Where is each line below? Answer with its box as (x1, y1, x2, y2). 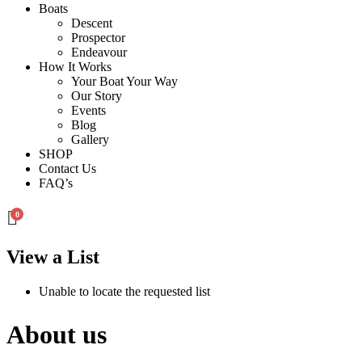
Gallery (71, 133, 109, 146)
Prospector (71, 31, 125, 44)
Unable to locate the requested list (39, 284, 210, 298)
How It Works (39, 60, 112, 74)
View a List (6, 246, 99, 267)
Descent (71, 16, 112, 30)
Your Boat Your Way (71, 74, 178, 88)
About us (6, 320, 107, 350)
